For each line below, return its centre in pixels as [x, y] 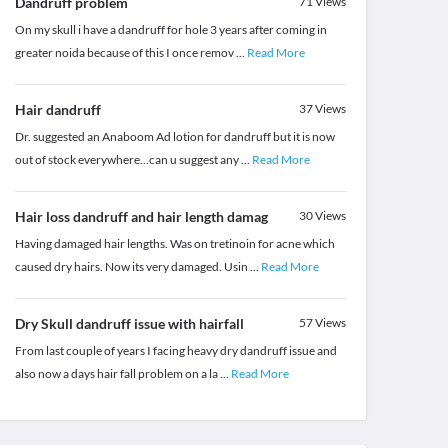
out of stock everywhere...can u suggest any [127, 160]
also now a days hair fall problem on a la [117, 374]
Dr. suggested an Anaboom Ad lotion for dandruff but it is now [174, 137]
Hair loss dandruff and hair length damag [141, 217]
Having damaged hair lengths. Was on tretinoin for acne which [174, 244]
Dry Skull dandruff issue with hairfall [129, 324]
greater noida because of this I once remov [125, 53]
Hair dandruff [57, 110]
